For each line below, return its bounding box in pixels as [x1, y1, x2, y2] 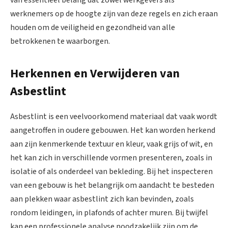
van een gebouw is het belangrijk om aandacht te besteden [10, 179, 214, 191]
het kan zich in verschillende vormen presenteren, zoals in [10, 152, 212, 163]
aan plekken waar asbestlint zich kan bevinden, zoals [10, 193, 194, 205]
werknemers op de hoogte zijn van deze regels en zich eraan [10, 8, 218, 20]
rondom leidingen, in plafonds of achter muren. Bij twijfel [10, 207, 208, 218]
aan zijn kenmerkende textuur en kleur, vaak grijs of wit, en [10, 138, 213, 150]
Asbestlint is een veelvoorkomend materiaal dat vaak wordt [10, 110, 217, 122]
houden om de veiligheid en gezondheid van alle [10, 22, 175, 34]
